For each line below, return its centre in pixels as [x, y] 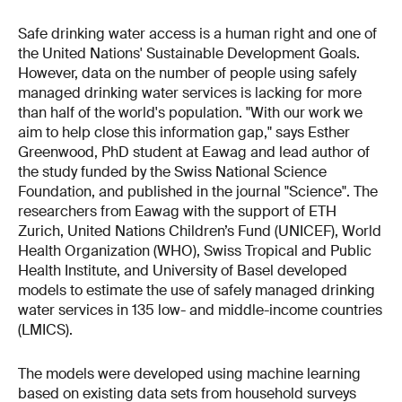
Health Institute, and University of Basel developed [183, 270]
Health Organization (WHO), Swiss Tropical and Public [195, 250]
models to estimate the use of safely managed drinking [197, 290]
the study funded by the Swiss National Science [172, 171]
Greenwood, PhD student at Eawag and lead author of [194, 152]
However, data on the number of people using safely [187, 73]
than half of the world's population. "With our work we [190, 112]
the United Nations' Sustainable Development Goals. [189, 53]
